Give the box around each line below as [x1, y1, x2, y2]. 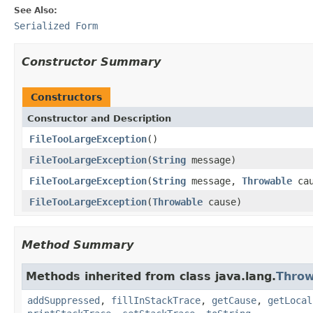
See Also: [14, 5, 57, 15]
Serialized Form [14, 20, 98, 31]
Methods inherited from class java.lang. [26, 269, 276, 283]
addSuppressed [27, 294, 100, 306]
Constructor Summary [22, 54, 161, 68]
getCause [212, 294, 256, 306]
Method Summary [22, 238, 133, 252]
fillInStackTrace [111, 294, 201, 306]
